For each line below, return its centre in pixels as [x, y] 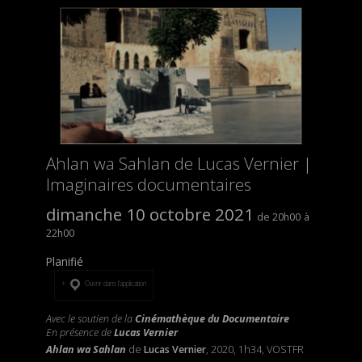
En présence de [80, 333]
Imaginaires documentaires [148, 184]
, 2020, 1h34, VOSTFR [255, 350]
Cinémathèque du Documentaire [212, 319]
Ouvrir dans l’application [115, 283]
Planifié [64, 261]
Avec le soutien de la [90, 319]
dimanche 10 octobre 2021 [149, 214]
